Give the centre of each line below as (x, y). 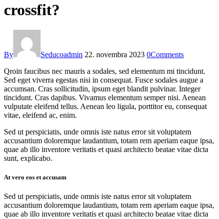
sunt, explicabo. (28, 158)
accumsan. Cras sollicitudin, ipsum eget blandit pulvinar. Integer (102, 88)
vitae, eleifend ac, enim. (40, 115)
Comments (167, 54)
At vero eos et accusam (35, 177)
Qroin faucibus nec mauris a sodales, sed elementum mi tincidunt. (105, 71)
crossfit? (32, 10)
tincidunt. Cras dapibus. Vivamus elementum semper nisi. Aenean (105, 97)
